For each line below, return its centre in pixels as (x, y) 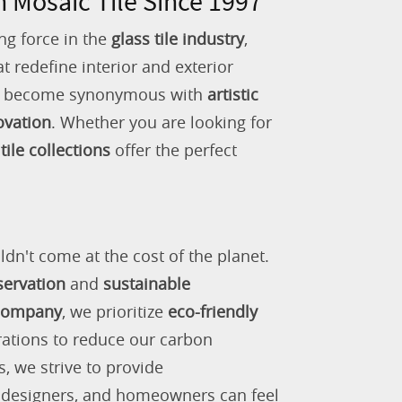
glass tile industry (178, 38)
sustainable (147, 283)
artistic (233, 94)
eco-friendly (213, 311)
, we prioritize (115, 311)
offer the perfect (174, 149)
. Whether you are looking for (162, 122)
